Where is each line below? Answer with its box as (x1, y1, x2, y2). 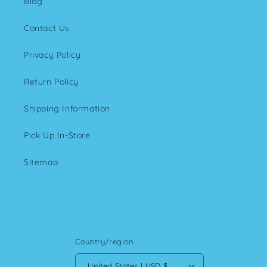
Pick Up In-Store (24, 130, 91, 141)
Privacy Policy (24, 49, 81, 60)
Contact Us (24, 23, 70, 33)
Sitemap (24, 157, 58, 167)
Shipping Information (24, 103, 110, 114)
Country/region (75, 237, 134, 246)
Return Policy (24, 76, 79, 87)
